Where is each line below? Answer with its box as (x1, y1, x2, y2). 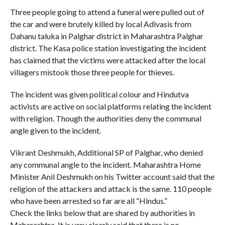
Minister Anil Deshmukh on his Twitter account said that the (10, 171, 214, 181)
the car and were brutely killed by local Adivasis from (10, 19, 191, 29)
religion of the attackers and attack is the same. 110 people (10, 183, 211, 193)
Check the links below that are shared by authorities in (10, 207, 195, 217)
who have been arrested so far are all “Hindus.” (10, 195, 167, 205)
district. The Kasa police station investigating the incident (10, 43, 206, 53)
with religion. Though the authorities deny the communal (10, 113, 201, 123)
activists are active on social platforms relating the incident (10, 101, 211, 111)
